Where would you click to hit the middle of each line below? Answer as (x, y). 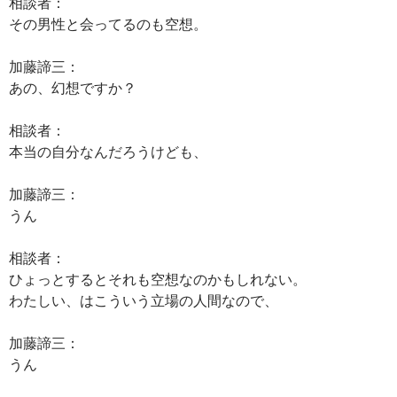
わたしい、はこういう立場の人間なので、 (144, 300)
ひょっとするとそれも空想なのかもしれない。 (158, 279)
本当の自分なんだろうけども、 (108, 151)
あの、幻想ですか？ (73, 87)
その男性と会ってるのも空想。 (108, 23)
